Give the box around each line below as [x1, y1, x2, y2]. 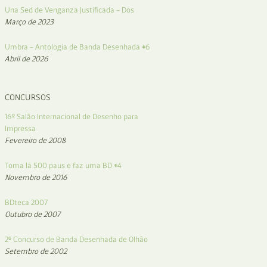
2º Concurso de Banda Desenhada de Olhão [5, 235, 148, 244]
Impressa [5, 124, 36, 133]
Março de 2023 [5, 17, 54, 26]
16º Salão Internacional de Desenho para [5, 112, 138, 121]
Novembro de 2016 [5, 173, 67, 182]
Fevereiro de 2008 [5, 136, 66, 145]
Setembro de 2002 [5, 247, 67, 256]
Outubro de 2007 [5, 210, 60, 219]
